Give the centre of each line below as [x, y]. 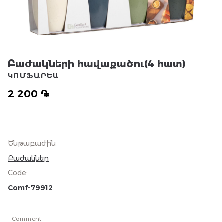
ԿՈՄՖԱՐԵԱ [34, 76]
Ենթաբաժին [32, 143]
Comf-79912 [30, 188]
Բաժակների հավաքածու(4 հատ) [97, 64]
